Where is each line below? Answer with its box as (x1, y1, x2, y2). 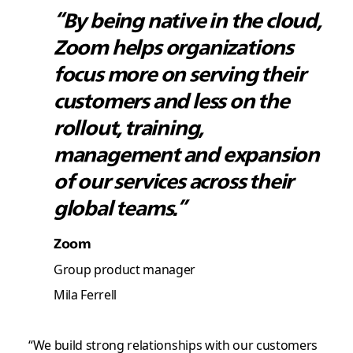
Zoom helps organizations (53, 35, 294, 59)
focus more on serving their (53, 62, 306, 86)
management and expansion (53, 143, 320, 166)
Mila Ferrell (53, 284, 117, 303)
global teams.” (53, 196, 187, 220)
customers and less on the (53, 89, 289, 113)
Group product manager (53, 259, 196, 278)
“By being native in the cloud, (53, 9, 321, 32)
